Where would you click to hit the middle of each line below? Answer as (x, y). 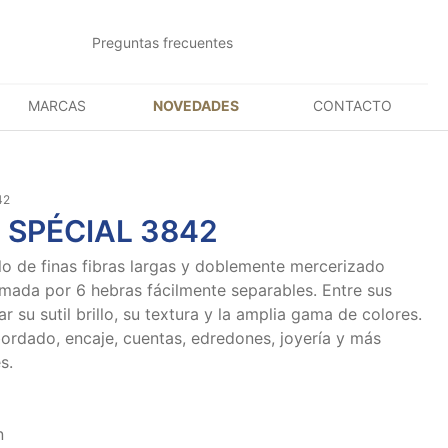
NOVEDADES (195, 105)
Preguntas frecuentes (163, 42)
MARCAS (57, 105)
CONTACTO (352, 105)
